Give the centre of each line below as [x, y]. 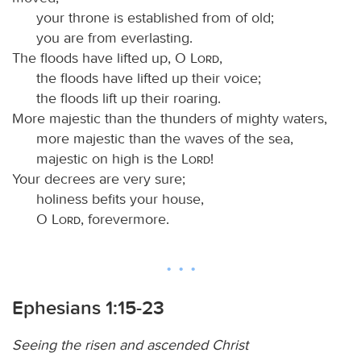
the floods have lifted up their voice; [149, 78]
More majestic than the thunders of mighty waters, [170, 118]
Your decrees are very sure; [99, 178]
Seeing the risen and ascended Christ [130, 344]
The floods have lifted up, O [101, 58]
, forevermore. [125, 219]
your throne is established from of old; [155, 17]
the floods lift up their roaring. [129, 98]
